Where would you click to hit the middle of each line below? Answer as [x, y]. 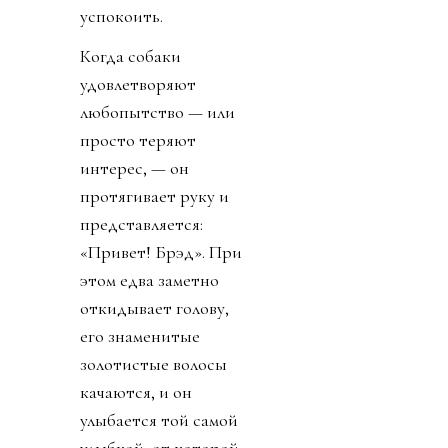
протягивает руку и [154, 195]
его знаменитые [140, 335]
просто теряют [138, 139]
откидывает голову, [154, 307]
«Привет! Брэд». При [161, 251]
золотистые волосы [153, 363]
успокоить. [121, 15]
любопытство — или [157, 111]
